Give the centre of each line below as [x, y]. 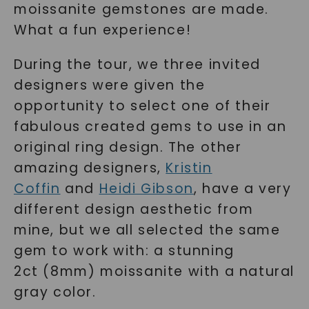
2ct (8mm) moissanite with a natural [154, 271]
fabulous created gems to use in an [150, 127]
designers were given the [109, 85]
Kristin [189, 168]
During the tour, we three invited [137, 64]
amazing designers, [90, 168]
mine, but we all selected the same [147, 230]
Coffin [37, 189]
